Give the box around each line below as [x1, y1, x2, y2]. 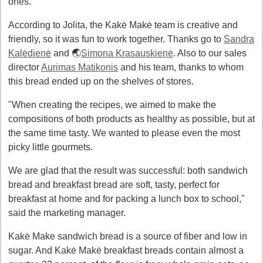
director [8, 62, 41, 72]
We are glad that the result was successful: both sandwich [8, 166, 248, 176]
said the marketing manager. [8, 208, 126, 218]
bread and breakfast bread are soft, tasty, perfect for [8, 180, 220, 190]
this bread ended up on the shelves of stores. [8, 76, 194, 86]
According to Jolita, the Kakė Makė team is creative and [8, 20, 238, 30]
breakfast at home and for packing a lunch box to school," [8, 194, 245, 204]
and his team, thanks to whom [118, 62, 244, 72]
